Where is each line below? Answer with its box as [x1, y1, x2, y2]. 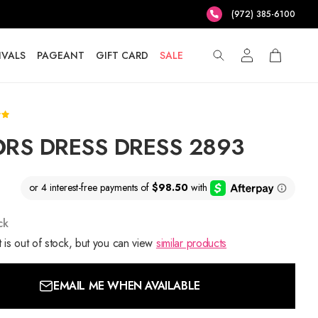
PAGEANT [36, 48, 84, 62]
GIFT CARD [95, 48, 148, 62]
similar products [155, 235, 227, 251]
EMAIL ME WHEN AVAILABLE [53, 278, 200, 294]
